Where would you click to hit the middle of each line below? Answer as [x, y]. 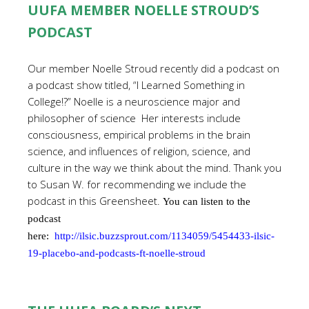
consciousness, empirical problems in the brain [139, 134]
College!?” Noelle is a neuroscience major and [134, 101]
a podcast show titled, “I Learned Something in [136, 85]
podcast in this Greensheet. [95, 201]
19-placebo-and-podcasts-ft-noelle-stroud [117, 253]
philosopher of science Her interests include [134, 118]
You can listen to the [207, 201]
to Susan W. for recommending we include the [137, 184]
